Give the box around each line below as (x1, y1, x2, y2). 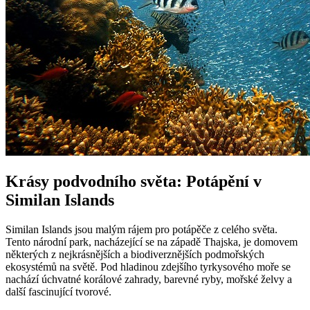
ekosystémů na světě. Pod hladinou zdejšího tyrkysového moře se (6, 261, 291, 273)
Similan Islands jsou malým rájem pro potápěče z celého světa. (6, 224, 277, 236)
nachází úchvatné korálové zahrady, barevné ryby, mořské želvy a (6, 273, 292, 286)
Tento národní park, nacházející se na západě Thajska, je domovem (6, 236, 298, 248)
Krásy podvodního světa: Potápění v (6, 172, 262, 191)
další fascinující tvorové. (6, 286, 111, 298)
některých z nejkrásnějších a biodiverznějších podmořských (6, 248, 264, 261)
